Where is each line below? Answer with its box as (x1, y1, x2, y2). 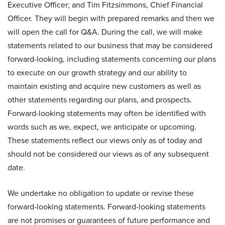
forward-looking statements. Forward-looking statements (8, 201, 205, 212)
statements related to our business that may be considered (8, 40, 212, 51)
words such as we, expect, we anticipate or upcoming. (8, 121, 196, 133)
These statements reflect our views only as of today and (8, 135, 202, 146)
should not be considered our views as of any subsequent (8, 148, 209, 160)
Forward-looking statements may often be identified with (8, 107, 206, 119)
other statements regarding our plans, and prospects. (8, 94, 192, 105)
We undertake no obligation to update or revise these (8, 187, 194, 199)
